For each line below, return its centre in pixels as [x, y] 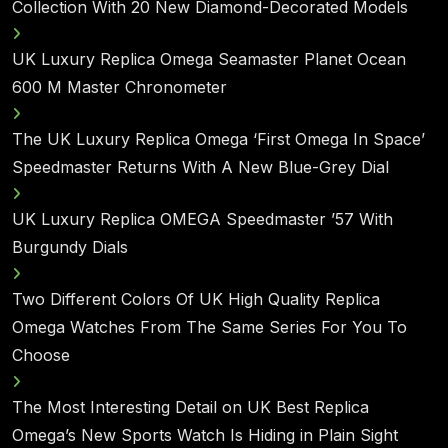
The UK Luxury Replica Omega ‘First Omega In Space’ [218, 139]
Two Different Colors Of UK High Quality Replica [196, 299]
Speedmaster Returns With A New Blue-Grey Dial [200, 167]
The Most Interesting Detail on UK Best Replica [190, 407]
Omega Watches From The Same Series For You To [209, 327]
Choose [41, 355]
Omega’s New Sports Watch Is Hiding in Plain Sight [205, 435]
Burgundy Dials [70, 247]
